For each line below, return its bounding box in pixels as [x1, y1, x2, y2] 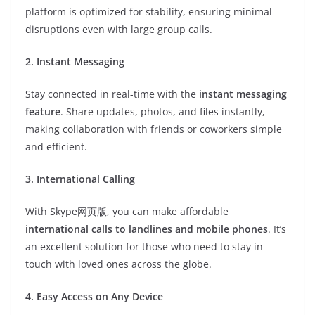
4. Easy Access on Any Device [25, 290, 163, 303]
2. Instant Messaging [25, 55, 124, 68]
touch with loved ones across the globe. [25, 257, 212, 271]
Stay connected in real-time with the [25, 87, 199, 101]
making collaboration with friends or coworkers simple [25, 122, 282, 136]
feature [25, 105, 60, 118]
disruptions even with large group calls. [25, 22, 212, 36]
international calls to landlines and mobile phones [25, 222, 268, 236]
